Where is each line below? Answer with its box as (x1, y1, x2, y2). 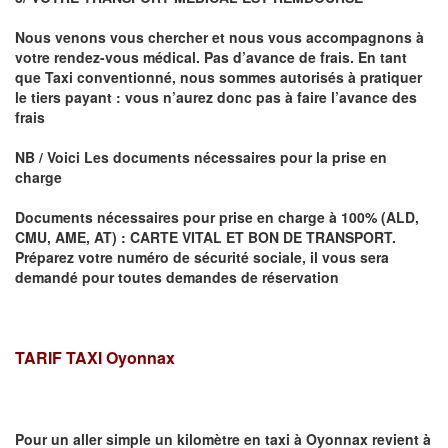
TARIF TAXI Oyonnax (15, 346, 175, 370)
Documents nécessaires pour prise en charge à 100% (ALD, (15, 207, 419, 228)
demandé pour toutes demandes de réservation (15, 267, 339, 288)
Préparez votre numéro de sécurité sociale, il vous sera (15, 247, 389, 268)
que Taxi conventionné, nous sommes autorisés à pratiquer (15, 67, 422, 88)
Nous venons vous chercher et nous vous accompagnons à (15, 27, 424, 48)
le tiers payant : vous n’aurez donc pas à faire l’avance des (15, 87, 417, 108)
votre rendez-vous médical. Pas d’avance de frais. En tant (15, 47, 407, 68)
